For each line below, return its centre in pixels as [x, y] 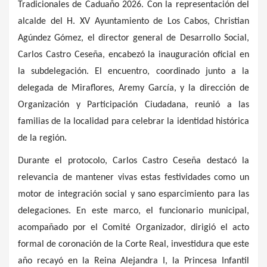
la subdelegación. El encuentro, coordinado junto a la [133, 72]
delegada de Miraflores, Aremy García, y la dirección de [133, 89]
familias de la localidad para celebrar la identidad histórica [133, 122]
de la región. [42, 139]
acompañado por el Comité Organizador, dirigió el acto [133, 228]
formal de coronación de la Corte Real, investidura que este [133, 245]
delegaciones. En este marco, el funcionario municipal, [133, 211]
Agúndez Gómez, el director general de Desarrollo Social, [133, 38]
